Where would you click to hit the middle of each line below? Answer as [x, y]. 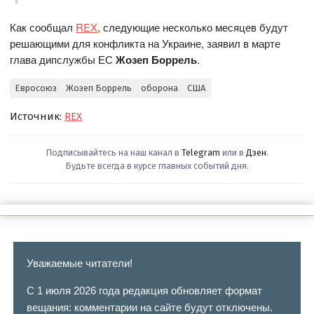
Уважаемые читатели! [79, 263]
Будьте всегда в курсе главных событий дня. [157, 165]
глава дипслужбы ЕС [63, 59]
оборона [159, 88]
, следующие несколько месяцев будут [193, 27]
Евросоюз [35, 88]
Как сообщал [43, 27]
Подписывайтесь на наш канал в [114, 152]
